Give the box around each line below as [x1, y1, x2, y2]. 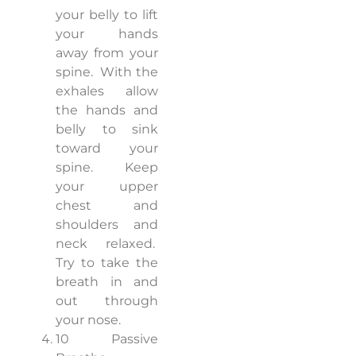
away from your [56, 45, 158, 61]
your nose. [56, 312, 121, 328]
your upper [56, 179, 158, 195]
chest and [56, 198, 158, 214]
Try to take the [56, 255, 158, 271]
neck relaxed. [56, 236, 155, 252]
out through [56, 293, 158, 309]
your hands [56, 26, 158, 42]
